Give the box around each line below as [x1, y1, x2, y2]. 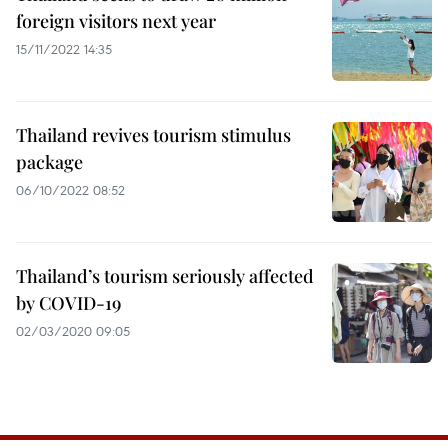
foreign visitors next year [16, 9, 216, 33]
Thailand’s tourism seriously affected [16, 264, 314, 288]
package [16, 150, 83, 174]
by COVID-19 [16, 291, 121, 315]
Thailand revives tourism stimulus [16, 123, 291, 147]
